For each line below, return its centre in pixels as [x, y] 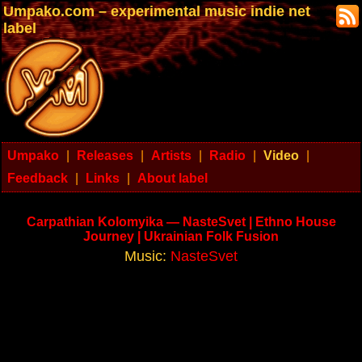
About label [173, 178]
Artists [171, 156]
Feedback [38, 178]
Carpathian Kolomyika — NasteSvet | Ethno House [181, 222]
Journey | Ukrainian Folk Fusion [181, 236]
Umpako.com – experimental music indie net [157, 11]
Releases [105, 156]
